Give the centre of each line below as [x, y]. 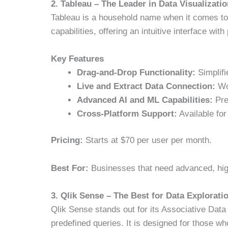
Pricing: [67, 140]
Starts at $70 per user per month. [148, 140]
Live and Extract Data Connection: [146, 86]
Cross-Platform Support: [127, 113]
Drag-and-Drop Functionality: [136, 72]
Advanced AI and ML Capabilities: [145, 100]
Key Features [78, 59]
